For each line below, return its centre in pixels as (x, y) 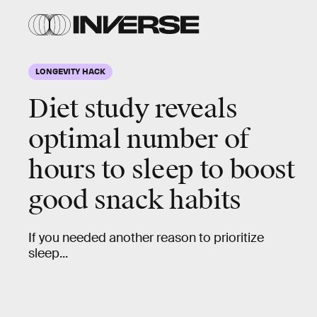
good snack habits (135, 200)
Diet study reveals (133, 109)
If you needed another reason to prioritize (146, 238)
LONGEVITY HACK (70, 71)
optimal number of (139, 139)
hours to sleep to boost (162, 170)
